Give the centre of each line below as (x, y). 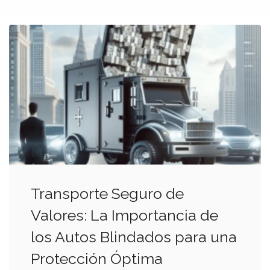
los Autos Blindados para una (134, 237)
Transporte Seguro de (107, 193)
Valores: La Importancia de (124, 215)
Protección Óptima (97, 258)
